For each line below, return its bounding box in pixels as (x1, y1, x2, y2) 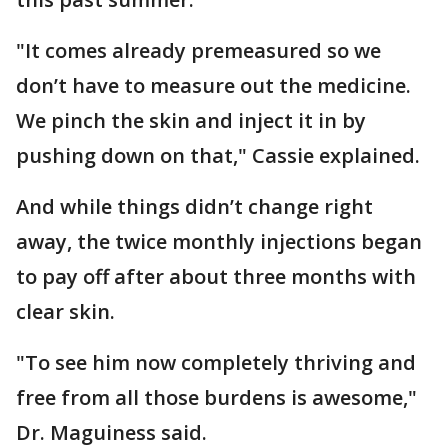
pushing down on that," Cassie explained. (16, 142, 420, 170)
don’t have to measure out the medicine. (16, 72, 411, 100)
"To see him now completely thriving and (16, 349, 416, 377)
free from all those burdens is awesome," (16, 384, 417, 412)
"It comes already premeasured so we (16, 37, 381, 65)
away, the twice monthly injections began (16, 228, 422, 256)
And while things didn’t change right (16, 193, 373, 221)
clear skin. (16, 298, 120, 326)
